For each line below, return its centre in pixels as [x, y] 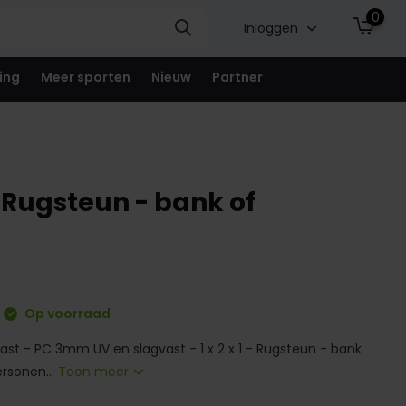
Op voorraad [67, 314]
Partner [237, 77]
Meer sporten [85, 77]
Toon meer [96, 372]
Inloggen [272, 28]
